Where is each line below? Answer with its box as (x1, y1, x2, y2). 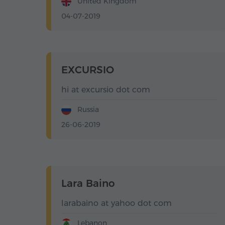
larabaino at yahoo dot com (61, 198, 172, 208)
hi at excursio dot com (61, 85, 150, 95)
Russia (75, 105, 99, 115)
